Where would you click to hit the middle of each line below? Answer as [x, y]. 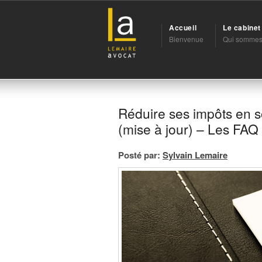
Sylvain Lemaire [195, 155]
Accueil [183, 27]
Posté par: [139, 155]
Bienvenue [186, 39]
